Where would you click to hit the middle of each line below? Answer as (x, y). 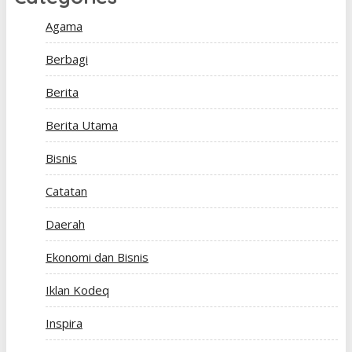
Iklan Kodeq (77, 290)
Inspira (64, 323)
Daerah (65, 224)
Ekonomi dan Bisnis (97, 257)
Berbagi (67, 59)
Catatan (66, 191)
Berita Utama (82, 125)
